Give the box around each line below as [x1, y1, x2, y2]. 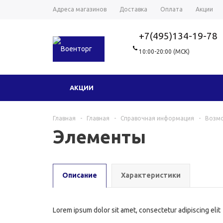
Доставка [119, 6, 147, 12]
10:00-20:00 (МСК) [138, 48, 190, 55]
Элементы [53, 126, 146, 147]
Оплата [160, 6, 183, 12]
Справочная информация [120, 115, 194, 121]
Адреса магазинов [53, 6, 107, 12]
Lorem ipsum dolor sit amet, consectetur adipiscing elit [53, 206, 221, 214]
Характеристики [121, 171, 181, 179]
